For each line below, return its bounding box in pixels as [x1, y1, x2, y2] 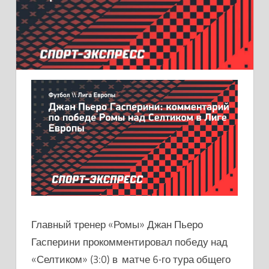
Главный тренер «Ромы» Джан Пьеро [31, 218, 203, 231]
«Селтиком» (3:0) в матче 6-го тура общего [31, 253, 231, 266]
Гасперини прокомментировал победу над [31, 235, 228, 249]
